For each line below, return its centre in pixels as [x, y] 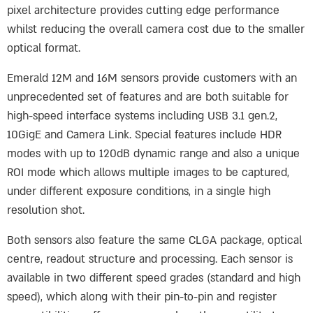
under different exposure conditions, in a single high [139, 191]
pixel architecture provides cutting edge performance [143, 10]
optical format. [44, 48]
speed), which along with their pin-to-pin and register [142, 297]
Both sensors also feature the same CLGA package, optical [154, 240]
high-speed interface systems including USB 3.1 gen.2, [142, 116]
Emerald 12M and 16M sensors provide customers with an [152, 78]
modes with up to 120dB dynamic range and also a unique [153, 154]
